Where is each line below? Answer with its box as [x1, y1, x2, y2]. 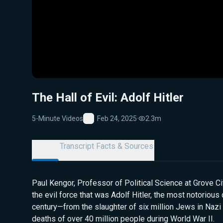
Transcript [60, 141, 94, 151]
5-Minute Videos [32, 114, 83, 122]
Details [33, 141, 58, 151]
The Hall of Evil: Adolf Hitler [32, 91, 184, 105]
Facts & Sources [96, 141, 153, 151]
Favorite [88, 122, 113, 130]
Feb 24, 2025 [97, 114, 137, 122]
